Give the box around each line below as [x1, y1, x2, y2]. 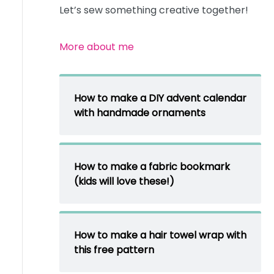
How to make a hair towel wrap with [73, 228, 246, 243]
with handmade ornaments [73, 106, 206, 120]
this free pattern [73, 243, 154, 257]
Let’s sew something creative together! [59, 3, 248, 18]
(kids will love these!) [73, 174, 174, 189]
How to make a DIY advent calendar [73, 91, 246, 106]
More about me [59, 40, 134, 54]
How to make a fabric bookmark [73, 160, 230, 174]
